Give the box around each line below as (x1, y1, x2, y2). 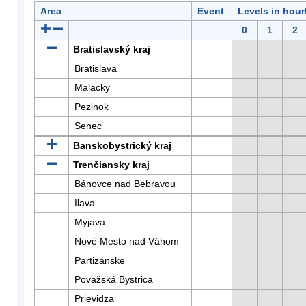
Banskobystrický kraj (73, 140, 171, 151)
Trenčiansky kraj (73, 159, 150, 170)
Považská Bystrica (74, 274, 153, 285)
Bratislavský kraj (73, 44, 150, 55)
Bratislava (74, 63, 117, 74)
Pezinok (74, 101, 109, 112)
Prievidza (74, 293, 114, 304)
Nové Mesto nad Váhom (74, 236, 179, 247)
